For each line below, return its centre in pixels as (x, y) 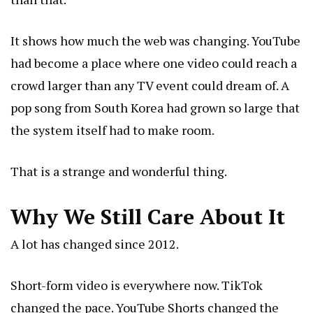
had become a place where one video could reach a (154, 63)
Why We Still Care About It (148, 217)
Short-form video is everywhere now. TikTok (137, 285)
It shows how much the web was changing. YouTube (155, 41)
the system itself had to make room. (112, 130)
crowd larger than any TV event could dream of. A (150, 86)
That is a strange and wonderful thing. (119, 172)
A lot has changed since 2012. (95, 244)
